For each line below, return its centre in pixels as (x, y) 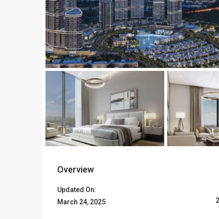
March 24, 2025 (81, 202)
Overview (76, 169)
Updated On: (77, 190)
